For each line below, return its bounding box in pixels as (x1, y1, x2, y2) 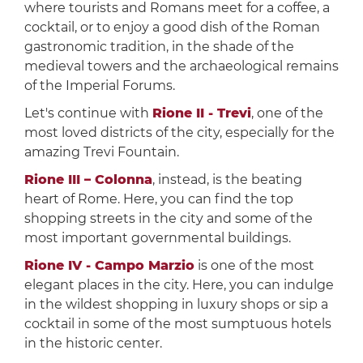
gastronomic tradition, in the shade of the (23, 39, 294, 55)
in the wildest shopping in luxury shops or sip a (23, 297, 328, 313)
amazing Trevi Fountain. (23, 144, 179, 160)
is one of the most (194, 258, 314, 274)
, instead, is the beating (152, 172, 302, 188)
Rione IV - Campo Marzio (23, 258, 194, 274)
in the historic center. (23, 335, 162, 352)
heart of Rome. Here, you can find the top (23, 191, 293, 207)
